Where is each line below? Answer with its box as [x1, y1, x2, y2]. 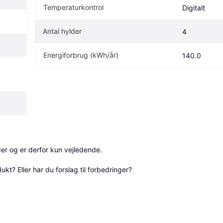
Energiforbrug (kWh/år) [43, 50, 118, 59]
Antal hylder [43, 26, 82, 35]
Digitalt [182, 3, 205, 12]
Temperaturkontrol [43, 2, 104, 11]
